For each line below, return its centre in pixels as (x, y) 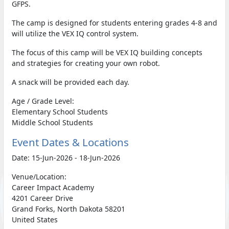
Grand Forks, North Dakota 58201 (68, 209)
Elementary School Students (60, 112)
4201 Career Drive (42, 198)
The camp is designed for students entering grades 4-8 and (114, 23)
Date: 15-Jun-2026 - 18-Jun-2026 (66, 158)
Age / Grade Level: (43, 101)
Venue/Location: (39, 177)
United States (35, 220)
